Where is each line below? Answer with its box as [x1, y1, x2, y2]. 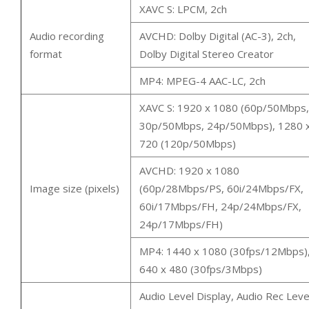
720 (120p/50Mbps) [139, 136, 236, 150]
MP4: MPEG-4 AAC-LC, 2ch [139, 73, 266, 88]
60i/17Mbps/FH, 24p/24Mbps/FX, [139, 199, 301, 213]
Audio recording [30, 28, 104, 43]
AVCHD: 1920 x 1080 [139, 163, 239, 177]
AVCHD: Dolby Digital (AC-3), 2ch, [139, 28, 296, 43]
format [30, 46, 62, 61]
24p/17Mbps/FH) [139, 217, 223, 231]
